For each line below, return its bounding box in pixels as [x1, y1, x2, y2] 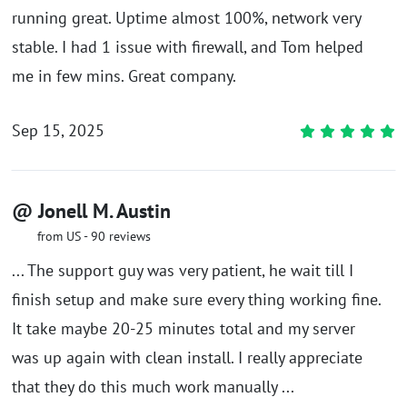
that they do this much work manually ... [12, 375, 294, 397]
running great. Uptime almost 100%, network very [12, 6, 361, 28]
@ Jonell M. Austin [12, 197, 171, 223]
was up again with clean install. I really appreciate [12, 346, 362, 368]
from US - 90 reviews [37, 227, 151, 244]
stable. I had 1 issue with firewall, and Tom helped [12, 35, 363, 57]
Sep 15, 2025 [12, 119, 104, 141]
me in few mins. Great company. [12, 65, 236, 86]
